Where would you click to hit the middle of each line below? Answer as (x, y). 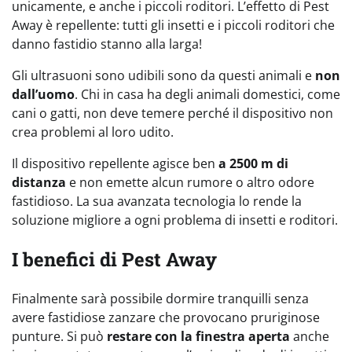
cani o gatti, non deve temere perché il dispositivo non (172, 114)
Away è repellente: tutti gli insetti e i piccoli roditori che (173, 26)
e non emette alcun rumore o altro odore (190, 183)
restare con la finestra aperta (198, 336)
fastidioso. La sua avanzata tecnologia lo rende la (157, 202)
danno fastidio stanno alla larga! (107, 44)
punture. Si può (59, 336)
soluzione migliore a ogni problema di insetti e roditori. (175, 220)
